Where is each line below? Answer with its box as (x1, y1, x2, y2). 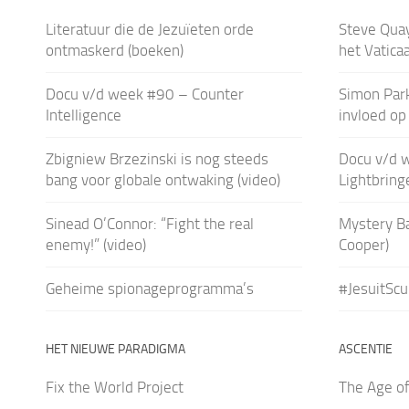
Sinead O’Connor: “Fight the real (46, 214, 254, 233)
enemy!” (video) (46, 235, 146, 254)
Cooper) (338, 235, 389, 254)
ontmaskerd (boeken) (46, 40, 184, 59)
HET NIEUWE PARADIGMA (46, 341, 185, 357)
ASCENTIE (338, 341, 393, 357)
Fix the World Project (46, 377, 184, 396)
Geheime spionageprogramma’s (46, 278, 254, 298)
